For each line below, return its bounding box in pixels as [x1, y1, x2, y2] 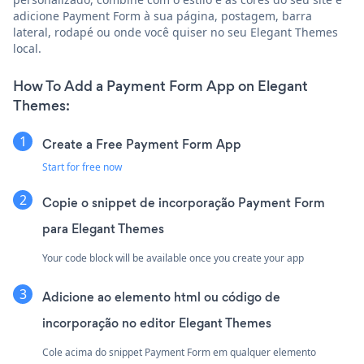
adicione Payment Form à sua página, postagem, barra [13, 7, 312, 24]
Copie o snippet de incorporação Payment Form [42, 193, 325, 211]
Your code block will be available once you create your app [42, 250, 304, 265]
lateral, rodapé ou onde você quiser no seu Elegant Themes [13, 24, 338, 40]
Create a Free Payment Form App [42, 135, 241, 153]
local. [13, 40, 41, 56]
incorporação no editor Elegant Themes [42, 314, 271, 331]
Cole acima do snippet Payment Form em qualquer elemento [42, 344, 316, 359]
